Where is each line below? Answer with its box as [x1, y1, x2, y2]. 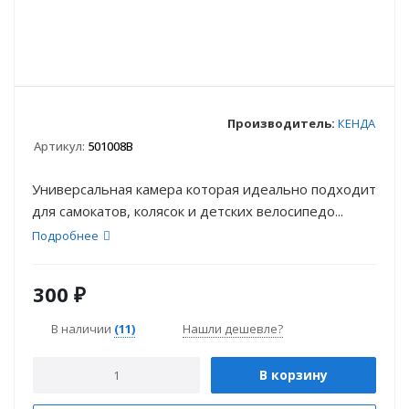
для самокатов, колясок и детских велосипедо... [32, 202, 343, 220]
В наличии [51, 320, 114, 337]
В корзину [259, 366, 328, 383]
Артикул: [34, 138, 85, 154]
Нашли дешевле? [183, 320, 283, 337]
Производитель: [227, 114, 335, 131]
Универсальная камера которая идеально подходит [32, 180, 376, 198]
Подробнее [32, 227, 99, 244]
